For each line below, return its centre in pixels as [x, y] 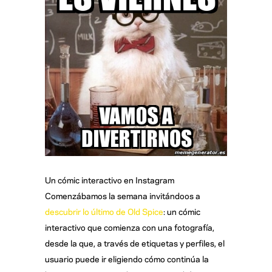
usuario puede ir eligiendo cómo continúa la [127, 258]
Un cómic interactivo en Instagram [110, 179]
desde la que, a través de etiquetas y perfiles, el [135, 242]
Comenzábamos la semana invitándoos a [123, 195]
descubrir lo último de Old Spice [104, 211]
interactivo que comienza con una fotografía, [130, 226]
